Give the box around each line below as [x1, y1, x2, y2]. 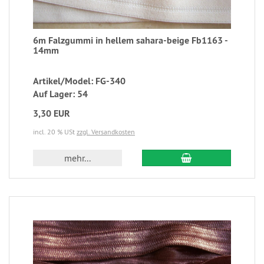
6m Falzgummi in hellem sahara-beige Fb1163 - [33, 34, 227, 47]
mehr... [64, 151, 91, 164]
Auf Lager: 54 [33, 87, 88, 100]
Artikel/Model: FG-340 [33, 74, 126, 87]
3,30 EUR [33, 107, 70, 120]
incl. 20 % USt [33, 127, 77, 136]
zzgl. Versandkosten [77, 127, 135, 136]
